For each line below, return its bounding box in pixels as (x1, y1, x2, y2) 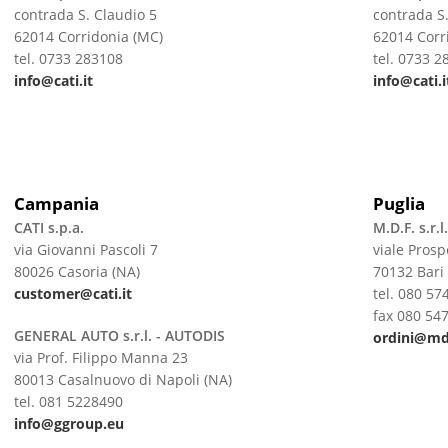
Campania (13, 192, 99, 215)
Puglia (372, 192, 425, 215)
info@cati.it (13, 71, 93, 90)
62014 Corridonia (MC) (13, 27, 167, 46)
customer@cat (13, 284, 114, 303)
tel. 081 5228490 (13, 392, 123, 411)
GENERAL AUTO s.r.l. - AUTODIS (13, 326, 225, 345)
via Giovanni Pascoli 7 (13, 240, 158, 259)
